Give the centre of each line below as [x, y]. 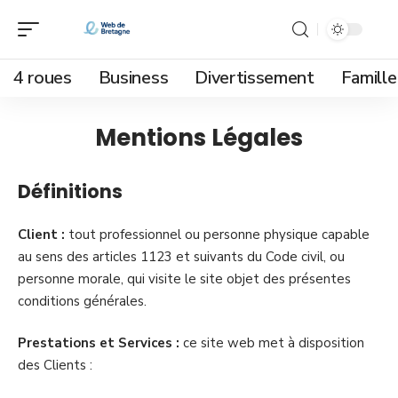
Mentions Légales [199, 138]
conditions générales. [82, 301]
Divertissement [255, 78]
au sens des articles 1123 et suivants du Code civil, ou [181, 256]
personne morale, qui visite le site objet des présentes [184, 279]
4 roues [43, 78]
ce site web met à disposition [272, 343]
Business [133, 78]
